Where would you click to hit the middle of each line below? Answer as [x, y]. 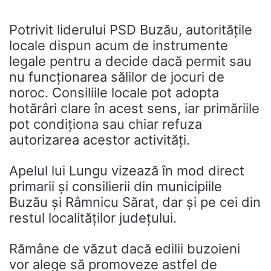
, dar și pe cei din [208, 202]
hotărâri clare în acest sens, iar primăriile [134, 109]
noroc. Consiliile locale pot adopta [114, 93]
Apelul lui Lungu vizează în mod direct [127, 171]
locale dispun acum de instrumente [119, 46]
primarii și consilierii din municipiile [116, 187]
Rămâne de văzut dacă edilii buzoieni [125, 249]
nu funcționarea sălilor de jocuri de [117, 77]
